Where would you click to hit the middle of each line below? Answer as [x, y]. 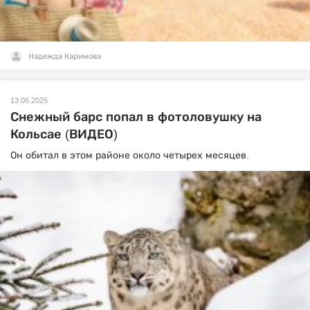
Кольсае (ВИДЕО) [64, 135]
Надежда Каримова [65, 56]
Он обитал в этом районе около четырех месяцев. [130, 155]
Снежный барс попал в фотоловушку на [136, 117]
